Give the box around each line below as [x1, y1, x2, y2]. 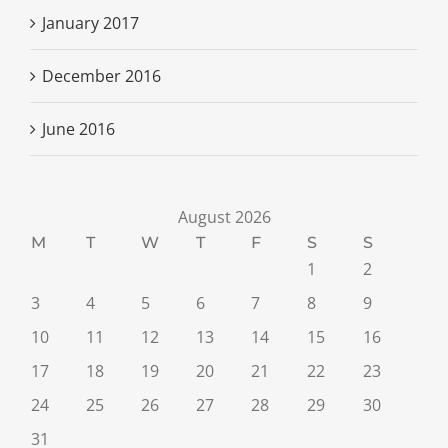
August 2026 [177, 206, 271, 229]
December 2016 [42, 65, 161, 88]
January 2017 [42, 12, 139, 35]
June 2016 [42, 118, 115, 141]
